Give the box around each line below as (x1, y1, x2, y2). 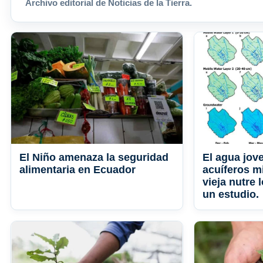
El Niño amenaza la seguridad (19, 151, 168, 164)
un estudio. (203, 188, 259, 201)
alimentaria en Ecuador (19, 164, 136, 176)
